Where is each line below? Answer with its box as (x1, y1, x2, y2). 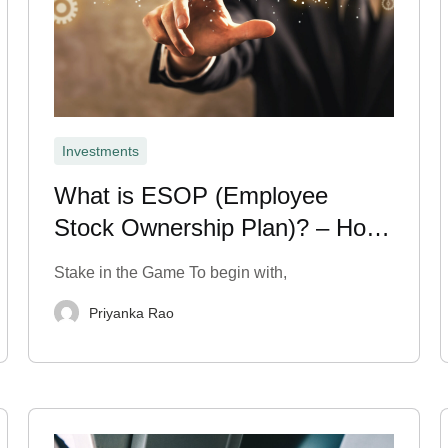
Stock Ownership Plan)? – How (54, 214, 384, 241)
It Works (54, 246, 144, 273)
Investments (62, 143, 140, 159)
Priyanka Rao (89, 304, 175, 321)
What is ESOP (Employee (54, 182, 329, 209)
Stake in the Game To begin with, (54, 264, 288, 281)
